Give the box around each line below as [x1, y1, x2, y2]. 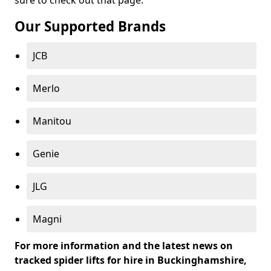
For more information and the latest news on [15, 239, 233, 252]
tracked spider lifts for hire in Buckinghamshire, [15, 253, 247, 267]
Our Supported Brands [15, 17, 166, 36]
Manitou [33, 114, 71, 128]
